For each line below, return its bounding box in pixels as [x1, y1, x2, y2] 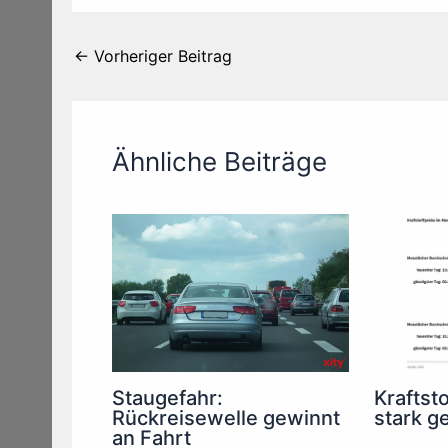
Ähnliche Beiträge [112, 146, 327, 178]
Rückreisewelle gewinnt [112, 406, 340, 431]
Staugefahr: [112, 386, 223, 411]
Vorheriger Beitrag [89, 46, 232, 67]
